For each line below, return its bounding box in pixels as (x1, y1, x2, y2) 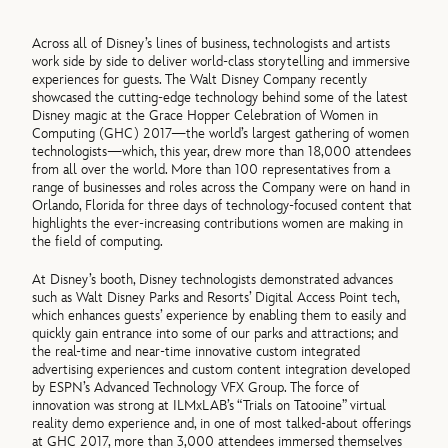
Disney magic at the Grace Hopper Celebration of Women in (32, 107, 379, 125)
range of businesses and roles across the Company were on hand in (32, 179, 411, 197)
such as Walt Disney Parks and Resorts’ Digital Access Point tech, (32, 289, 400, 307)
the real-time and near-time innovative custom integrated (32, 343, 361, 361)
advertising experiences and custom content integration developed (32, 361, 411, 379)
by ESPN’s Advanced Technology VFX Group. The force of (32, 379, 360, 397)
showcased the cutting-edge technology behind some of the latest (32, 89, 409, 107)
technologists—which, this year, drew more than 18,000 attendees (32, 143, 412, 161)
